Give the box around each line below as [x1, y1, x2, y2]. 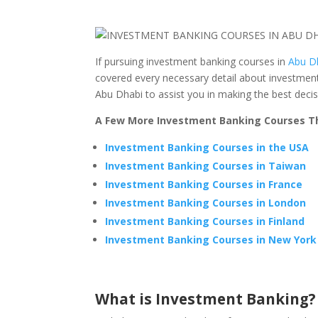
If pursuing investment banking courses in [95, 55, 289, 69]
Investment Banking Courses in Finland [105, 214, 305, 229]
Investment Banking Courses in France [105, 177, 303, 192]
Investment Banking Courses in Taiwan [105, 159, 307, 173]
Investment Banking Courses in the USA [105, 141, 309, 155]
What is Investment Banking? [95, 289, 317, 309]
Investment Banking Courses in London [105, 196, 307, 210]
